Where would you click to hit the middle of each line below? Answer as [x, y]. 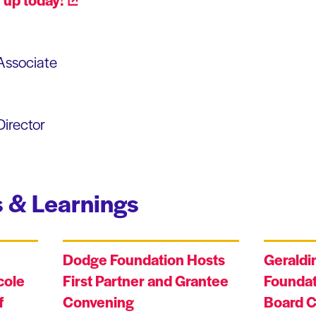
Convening [98, 302]
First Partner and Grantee [146, 281]
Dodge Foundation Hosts [144, 260]
